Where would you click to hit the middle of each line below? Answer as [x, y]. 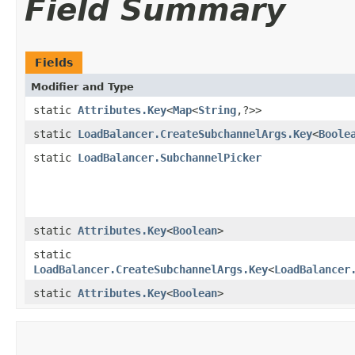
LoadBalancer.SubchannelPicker [170, 157]
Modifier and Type [82, 86]
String [217, 110]
